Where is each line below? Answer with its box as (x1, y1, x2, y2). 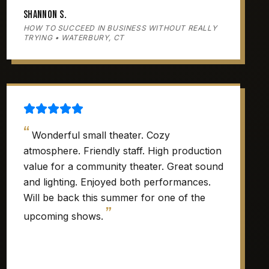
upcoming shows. (23, 210, 103, 222)
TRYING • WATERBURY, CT (23, 33, 124, 42)
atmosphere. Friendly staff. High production (23, 145, 222, 157)
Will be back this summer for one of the (23, 192, 205, 204)
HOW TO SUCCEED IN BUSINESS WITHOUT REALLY (23, 23, 217, 32)
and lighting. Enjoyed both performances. (23, 176, 211, 188)
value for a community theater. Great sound (23, 160, 223, 172)
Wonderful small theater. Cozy (31, 129, 170, 141)
